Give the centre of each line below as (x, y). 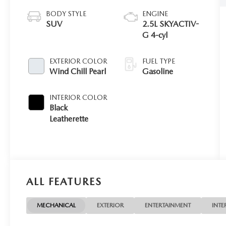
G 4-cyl (155, 35)
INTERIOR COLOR (78, 97)
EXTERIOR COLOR (78, 61)
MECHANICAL (56, 205)
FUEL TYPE (159, 61)
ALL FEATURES (64, 181)
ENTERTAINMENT (168, 205)
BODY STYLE (66, 13)
